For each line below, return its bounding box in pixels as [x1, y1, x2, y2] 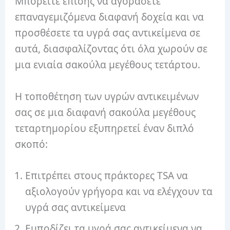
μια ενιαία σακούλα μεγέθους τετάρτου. [15, 58, 203, 72]
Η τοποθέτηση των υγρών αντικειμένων [15, 89, 199, 103]
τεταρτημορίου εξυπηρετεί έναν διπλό [15, 121, 195, 135]
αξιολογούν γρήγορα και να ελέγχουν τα [25, 184, 213, 198]
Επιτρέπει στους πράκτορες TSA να [25, 168, 188, 182]
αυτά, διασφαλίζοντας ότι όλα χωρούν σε [15, 42, 208, 56]
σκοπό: [15, 137, 48, 151]
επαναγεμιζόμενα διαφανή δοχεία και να [15, 10, 204, 24]
